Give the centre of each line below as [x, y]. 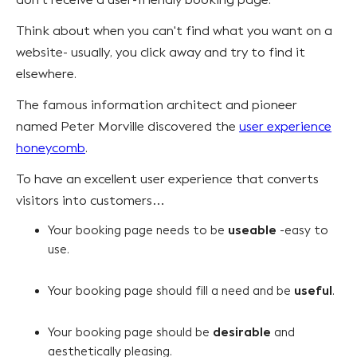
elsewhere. [48, 73]
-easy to [302, 230]
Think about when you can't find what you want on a [174, 30]
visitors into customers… [92, 200]
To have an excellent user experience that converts [167, 178]
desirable [242, 332]
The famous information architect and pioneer [157, 104]
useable [252, 230]
